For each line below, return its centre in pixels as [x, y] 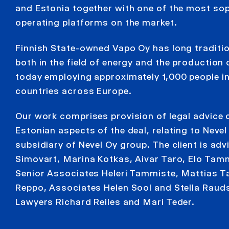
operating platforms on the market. [96, 23]
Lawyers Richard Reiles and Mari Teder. [105, 202]
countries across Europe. [74, 91]
